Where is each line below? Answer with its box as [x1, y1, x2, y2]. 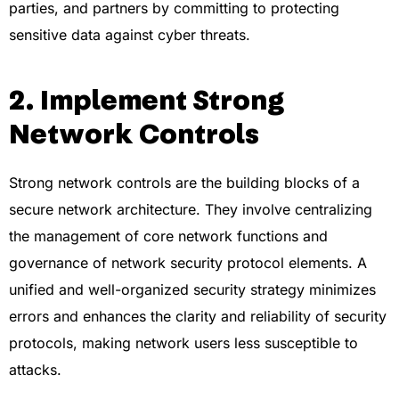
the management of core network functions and [9, 226, 328, 245]
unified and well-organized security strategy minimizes [9, 280, 376, 298]
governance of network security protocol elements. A [9, 253, 367, 272]
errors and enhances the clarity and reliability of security [9, 306, 387, 325]
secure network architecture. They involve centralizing [9, 199, 372, 218]
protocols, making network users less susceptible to [9, 333, 358, 352]
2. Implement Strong [9, 85, 284, 115]
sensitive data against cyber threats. [9, 25, 250, 44]
